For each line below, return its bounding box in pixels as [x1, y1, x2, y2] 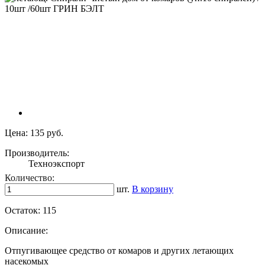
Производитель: [5, 148, 69, 159]
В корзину [132, 184, 173, 195]
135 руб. [30, 128, 63, 138]
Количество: [5, 173, 54, 183]
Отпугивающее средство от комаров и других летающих [5, 245, 234, 256]
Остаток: [5, 205, 43, 216]
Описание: [5, 225, 48, 236]
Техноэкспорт [28, 159, 85, 169]
